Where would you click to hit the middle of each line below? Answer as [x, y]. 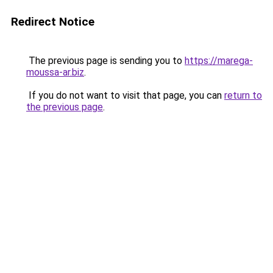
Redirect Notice [53, 22]
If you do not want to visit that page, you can [125, 95]
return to [243, 95]
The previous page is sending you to [105, 61]
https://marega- [219, 61]
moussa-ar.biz [55, 72]
